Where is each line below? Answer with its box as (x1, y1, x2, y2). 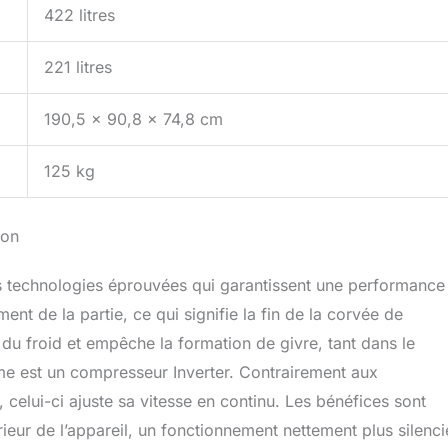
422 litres (44, 5, 115, 26)
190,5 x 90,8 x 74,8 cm (44, 109, 223, 130)
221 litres (44, 57, 112, 78)
